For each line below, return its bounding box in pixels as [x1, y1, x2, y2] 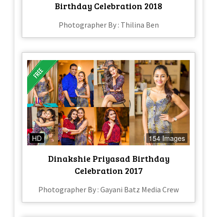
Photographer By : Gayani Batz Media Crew [38, 185, 179, 195]
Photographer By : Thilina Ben [58, 19, 159, 30]
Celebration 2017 [74, 165, 143, 177]
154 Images [149, 133, 185, 143]
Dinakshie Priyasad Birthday [47, 153, 170, 165]
